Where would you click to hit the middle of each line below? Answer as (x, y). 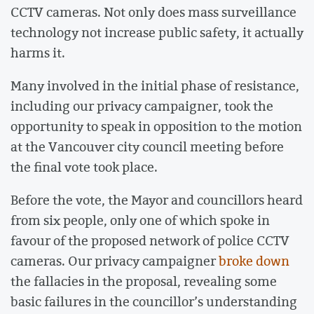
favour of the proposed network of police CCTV (150, 241)
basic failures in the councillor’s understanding (154, 302)
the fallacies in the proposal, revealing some (144, 281)
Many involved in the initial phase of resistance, (155, 85)
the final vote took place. (86, 166)
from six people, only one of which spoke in (140, 220)
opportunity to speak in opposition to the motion (156, 126)
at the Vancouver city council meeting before (147, 146)
